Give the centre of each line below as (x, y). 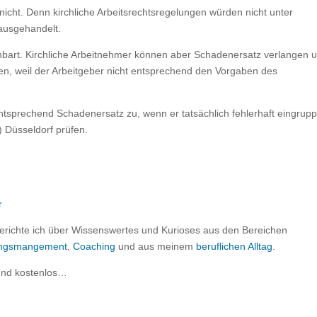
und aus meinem (156, 246)
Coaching (94, 246)
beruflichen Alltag (235, 246)
